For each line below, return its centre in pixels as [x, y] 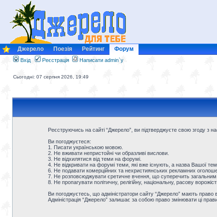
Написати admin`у [101, 60]
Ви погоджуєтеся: [69, 141]
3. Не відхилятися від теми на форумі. [94, 159]
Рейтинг [93, 49]
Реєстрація [55, 60]
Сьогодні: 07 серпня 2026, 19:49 [51, 77]
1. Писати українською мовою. [85, 147]
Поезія [63, 49]
